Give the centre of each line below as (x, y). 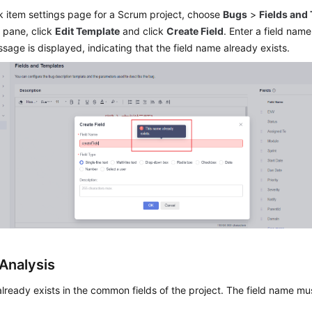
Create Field (195, 31)
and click (143, 31)
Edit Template (88, 31)
